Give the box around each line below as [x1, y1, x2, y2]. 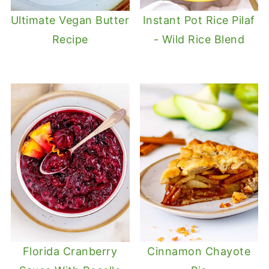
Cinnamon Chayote [147, 244, 251, 258]
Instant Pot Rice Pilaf [142, 14, 255, 27]
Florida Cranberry [22, 244, 118, 258]
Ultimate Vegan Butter [10, 14, 130, 27]
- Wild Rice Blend [153, 33, 245, 46]
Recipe [52, 33, 88, 46]
